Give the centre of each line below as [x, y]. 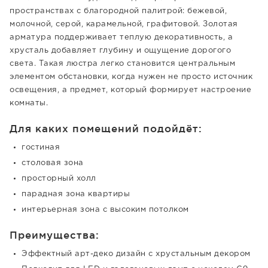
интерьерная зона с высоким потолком [105, 210]
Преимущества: [54, 235]
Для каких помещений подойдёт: [106, 128]
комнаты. [29, 103]
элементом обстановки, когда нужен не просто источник [131, 77]
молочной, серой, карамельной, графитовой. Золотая [124, 24]
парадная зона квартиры [76, 194]
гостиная [41, 147]
